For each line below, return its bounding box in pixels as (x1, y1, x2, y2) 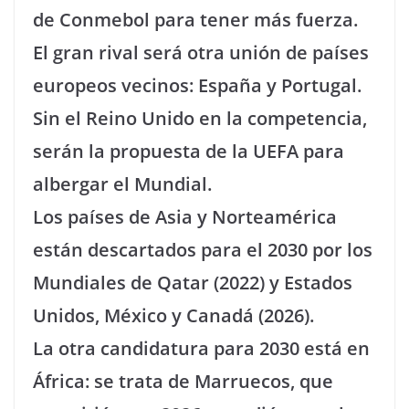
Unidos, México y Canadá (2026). (33, 302, 314, 328)
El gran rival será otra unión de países (33, 39, 369, 65)
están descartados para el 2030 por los (33, 236, 372, 262)
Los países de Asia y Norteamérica (33, 204, 337, 229)
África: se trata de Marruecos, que (33, 368, 333, 393)
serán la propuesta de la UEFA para (33, 138, 344, 163)
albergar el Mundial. (33, 171, 212, 196)
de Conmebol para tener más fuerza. (33, 6, 358, 32)
